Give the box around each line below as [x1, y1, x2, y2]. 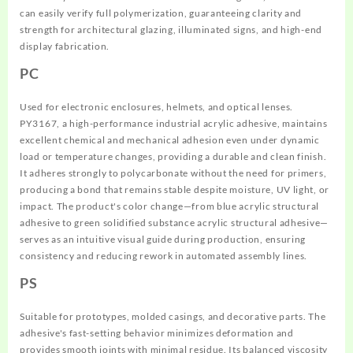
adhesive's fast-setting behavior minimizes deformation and [20, 327, 294, 339]
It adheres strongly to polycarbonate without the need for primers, [20, 167, 327, 179]
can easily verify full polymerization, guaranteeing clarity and [20, 7, 303, 19]
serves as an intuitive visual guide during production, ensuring [20, 233, 307, 245]
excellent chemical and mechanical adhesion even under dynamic [20, 134, 320, 146]
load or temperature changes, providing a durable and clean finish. [20, 150, 327, 162]
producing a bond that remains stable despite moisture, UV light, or [20, 184, 329, 195]
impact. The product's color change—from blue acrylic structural [20, 200, 320, 212]
